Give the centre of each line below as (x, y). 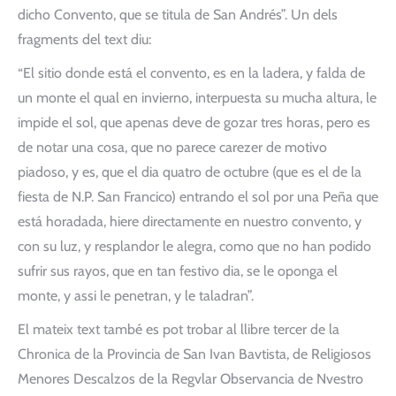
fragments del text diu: (84, 39)
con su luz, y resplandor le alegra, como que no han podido (194, 246)
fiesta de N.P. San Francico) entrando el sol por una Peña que (198, 197)
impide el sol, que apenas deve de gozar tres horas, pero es (194, 122)
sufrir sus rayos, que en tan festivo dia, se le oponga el (178, 271)
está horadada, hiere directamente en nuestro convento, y (190, 221)
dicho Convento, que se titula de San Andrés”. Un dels (178, 15)
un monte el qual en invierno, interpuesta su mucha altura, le (197, 98)
